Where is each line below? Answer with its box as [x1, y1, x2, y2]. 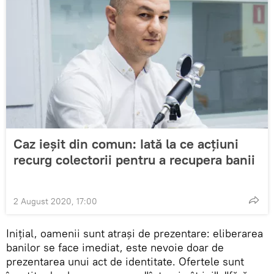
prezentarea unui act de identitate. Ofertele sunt [6, 254, 244, 268]
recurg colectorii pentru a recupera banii [13, 150, 255, 168]
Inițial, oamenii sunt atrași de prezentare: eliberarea [6, 226, 263, 240]
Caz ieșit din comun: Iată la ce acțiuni [13, 135, 239, 152]
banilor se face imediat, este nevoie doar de [6, 240, 224, 254]
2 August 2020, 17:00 [13, 195, 97, 207]
